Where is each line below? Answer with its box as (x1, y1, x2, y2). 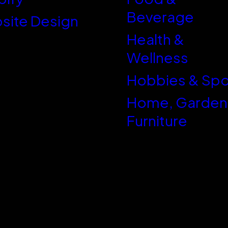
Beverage (127, 7, 194, 25)
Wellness (127, 48, 188, 66)
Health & (127, 30, 184, 48)
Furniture (127, 111, 187, 129)
